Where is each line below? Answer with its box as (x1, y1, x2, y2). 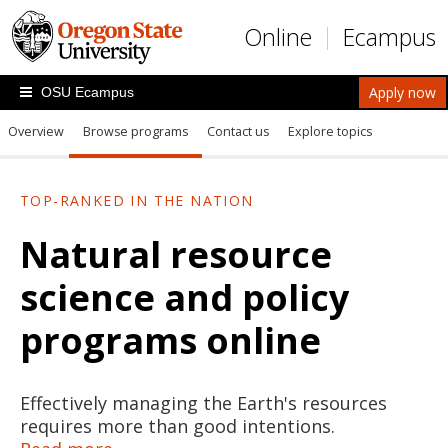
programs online (20, 316, 321, 365)
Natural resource (20, 230, 332, 279)
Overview (8, 123, 64, 140)
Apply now (369, 83, 436, 102)
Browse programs (83, 123, 188, 140)
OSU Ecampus (41, 84, 134, 100)
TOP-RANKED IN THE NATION (20, 191, 254, 210)
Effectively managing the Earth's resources (20, 391, 387, 415)
